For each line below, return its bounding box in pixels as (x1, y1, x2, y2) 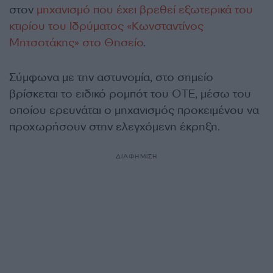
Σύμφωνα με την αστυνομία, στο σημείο (9, 70, 213, 85)
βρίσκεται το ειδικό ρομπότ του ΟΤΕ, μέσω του (9, 87, 251, 102)
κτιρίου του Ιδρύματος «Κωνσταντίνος (9, 19, 204, 34)
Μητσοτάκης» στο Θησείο (9, 35, 143, 51)
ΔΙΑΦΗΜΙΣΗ (115, 152, 158, 161)
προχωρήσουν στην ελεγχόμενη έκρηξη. (9, 119, 220, 135)
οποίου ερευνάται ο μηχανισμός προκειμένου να (9, 103, 259, 118)
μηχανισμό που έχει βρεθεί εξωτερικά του (37, 2, 253, 18)
